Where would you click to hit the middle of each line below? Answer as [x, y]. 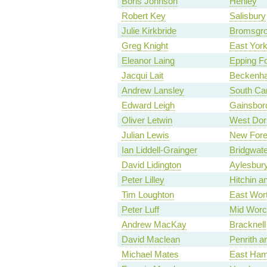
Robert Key [143, 16]
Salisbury [247, 16]
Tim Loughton [148, 195]
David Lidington [151, 165]
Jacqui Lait [142, 76]
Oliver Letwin [147, 120]
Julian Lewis [145, 135]
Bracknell [247, 225]
